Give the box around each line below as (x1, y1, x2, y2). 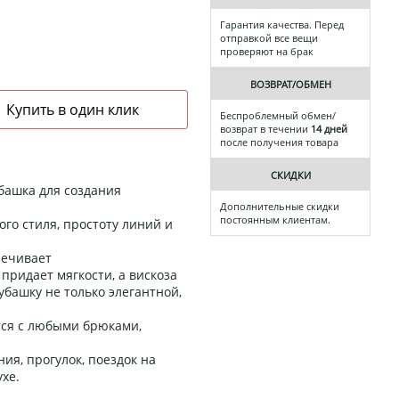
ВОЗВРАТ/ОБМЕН (249, 77, 331, 92)
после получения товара (220, 135, 338, 150)
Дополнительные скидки (220, 199, 339, 214)
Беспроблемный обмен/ (220, 109, 336, 123)
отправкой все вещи (220, 31, 318, 45)
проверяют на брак (220, 45, 313, 59)
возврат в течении (220, 122, 311, 136)
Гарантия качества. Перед (220, 18, 344, 32)
